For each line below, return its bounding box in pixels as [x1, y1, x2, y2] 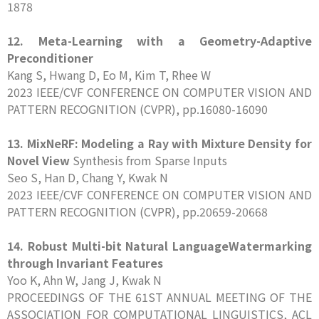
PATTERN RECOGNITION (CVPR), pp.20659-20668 [7, 203, 268, 220]
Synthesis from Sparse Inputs [70, 152, 227, 169]
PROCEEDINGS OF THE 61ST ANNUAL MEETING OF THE [7, 288, 312, 305]
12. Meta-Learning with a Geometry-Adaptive [7, 32, 312, 49]
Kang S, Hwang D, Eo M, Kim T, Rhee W [7, 66, 211, 83]
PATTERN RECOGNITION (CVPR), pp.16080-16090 [7, 100, 268, 117]
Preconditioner [7, 49, 93, 66]
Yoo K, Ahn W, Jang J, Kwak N [7, 271, 162, 288]
